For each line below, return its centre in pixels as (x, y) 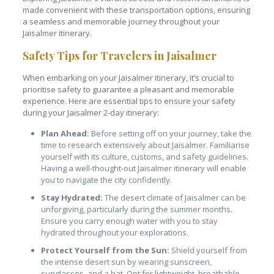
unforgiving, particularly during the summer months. (136, 209)
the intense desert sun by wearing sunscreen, (126, 261)
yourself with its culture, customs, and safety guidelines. (144, 156)
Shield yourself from (208, 250)
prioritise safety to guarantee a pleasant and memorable (128, 89)
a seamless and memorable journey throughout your (121, 21)
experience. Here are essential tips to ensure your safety (129, 101)
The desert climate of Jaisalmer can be (174, 197)
